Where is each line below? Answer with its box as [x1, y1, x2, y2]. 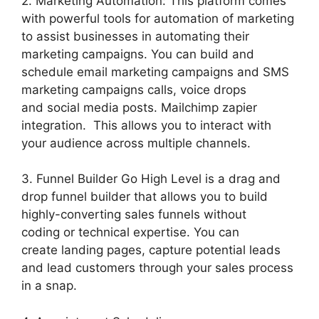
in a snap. [21, 278, 77, 293]
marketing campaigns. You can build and [21, 46, 254, 61]
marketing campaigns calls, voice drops [21, 82, 246, 97]
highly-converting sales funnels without [21, 207, 246, 222]
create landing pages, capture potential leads [21, 243, 281, 258]
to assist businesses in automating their [21, 28, 249, 43]
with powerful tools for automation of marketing [21, 11, 294, 26]
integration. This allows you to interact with [21, 117, 271, 132]
